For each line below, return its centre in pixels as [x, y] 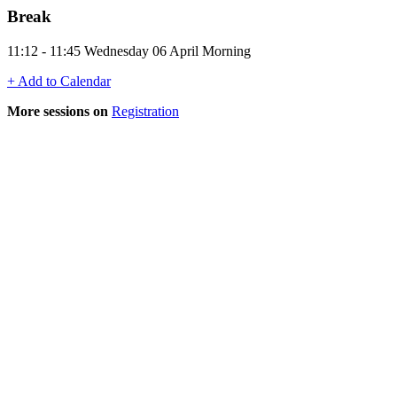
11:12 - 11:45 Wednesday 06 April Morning [129, 51]
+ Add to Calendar [59, 81]
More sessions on [58, 111]
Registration [145, 111]
